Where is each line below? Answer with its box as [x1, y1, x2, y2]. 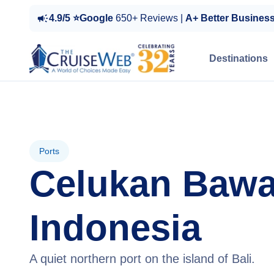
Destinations [209, 53, 268, 64]
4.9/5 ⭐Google [49, 13, 116, 23]
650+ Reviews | [116, 13, 185, 23]
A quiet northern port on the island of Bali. [29, 252, 255, 265]
